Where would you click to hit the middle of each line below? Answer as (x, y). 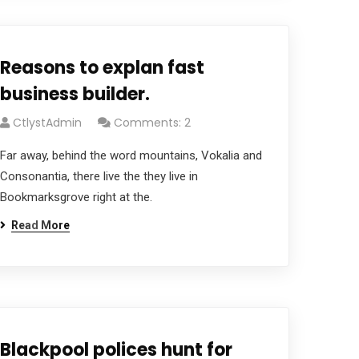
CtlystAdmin (47, 123)
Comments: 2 (152, 123)
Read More (40, 225)
